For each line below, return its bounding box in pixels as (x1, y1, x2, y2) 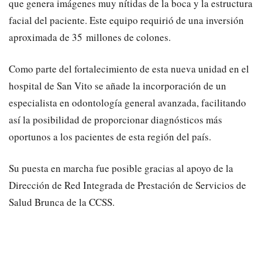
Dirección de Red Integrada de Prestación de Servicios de (9, 178, 246, 192)
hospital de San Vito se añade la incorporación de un (9, 78, 226, 92)
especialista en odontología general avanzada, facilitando (9, 95, 246, 109)
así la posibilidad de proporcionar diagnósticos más (9, 112, 222, 126)
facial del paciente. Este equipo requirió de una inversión (9, 13, 244, 27)
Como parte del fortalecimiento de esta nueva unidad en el (9, 61, 249, 75)
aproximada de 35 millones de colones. (9, 30, 171, 44)
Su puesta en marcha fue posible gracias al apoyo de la (9, 161, 233, 175)
